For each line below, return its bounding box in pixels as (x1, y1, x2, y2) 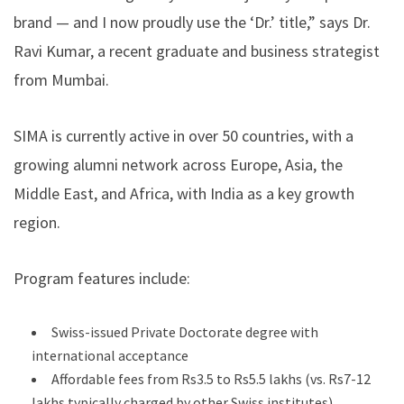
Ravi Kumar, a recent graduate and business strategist (14, 40, 380, 61)
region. (14, 211, 60, 233)
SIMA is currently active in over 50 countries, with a (14, 124, 353, 146)
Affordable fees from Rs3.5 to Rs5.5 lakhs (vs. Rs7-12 (51, 369, 371, 388)
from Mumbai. (14, 69, 109, 90)
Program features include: (14, 267, 190, 289)
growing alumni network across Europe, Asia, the (14, 153, 343, 175)
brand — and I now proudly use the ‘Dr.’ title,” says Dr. (14, 11, 371, 32)
